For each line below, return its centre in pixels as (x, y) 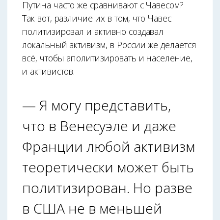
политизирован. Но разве (107, 187)
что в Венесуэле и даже (99, 125)
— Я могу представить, (96, 105)
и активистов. (49, 71)
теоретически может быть (108, 167)
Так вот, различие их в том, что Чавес (97, 18)
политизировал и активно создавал (93, 31)
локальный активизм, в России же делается (109, 44)
